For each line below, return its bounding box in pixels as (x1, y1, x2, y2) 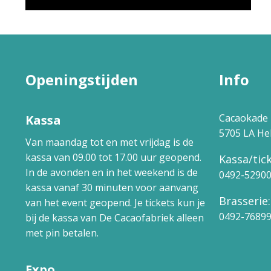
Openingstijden (25, 70, 138, 90)
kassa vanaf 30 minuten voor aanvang (25, 181, 198, 194)
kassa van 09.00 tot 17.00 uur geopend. (25, 151, 201, 164)
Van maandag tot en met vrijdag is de (25, 135, 194, 149)
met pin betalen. (25, 226, 99, 240)
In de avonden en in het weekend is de (25, 166, 198, 179)
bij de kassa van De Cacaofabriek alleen (25, 211, 204, 224)
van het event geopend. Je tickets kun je (25, 196, 205, 209)
